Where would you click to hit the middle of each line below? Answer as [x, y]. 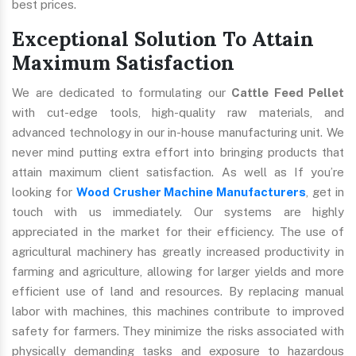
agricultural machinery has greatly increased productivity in [178, 252]
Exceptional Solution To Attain [163, 39]
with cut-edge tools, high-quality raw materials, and [178, 113]
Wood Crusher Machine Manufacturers [191, 192]
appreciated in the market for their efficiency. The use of [178, 232]
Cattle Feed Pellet [288, 93]
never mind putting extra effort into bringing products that [178, 153]
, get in [325, 192]
